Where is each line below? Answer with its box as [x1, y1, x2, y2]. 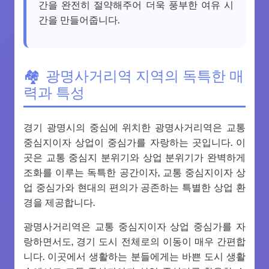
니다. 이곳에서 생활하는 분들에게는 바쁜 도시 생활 [23, 248, 246, 263]
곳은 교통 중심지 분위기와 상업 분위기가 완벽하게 [23, 149, 246, 164]
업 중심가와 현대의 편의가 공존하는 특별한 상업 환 [23, 179, 246, 194]
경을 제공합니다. [23, 194, 95, 209]
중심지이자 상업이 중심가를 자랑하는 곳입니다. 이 [23, 134, 246, 149]
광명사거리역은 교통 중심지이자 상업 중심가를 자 [23, 218, 246, 233]
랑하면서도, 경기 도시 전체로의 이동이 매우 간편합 [23, 233, 246, 248]
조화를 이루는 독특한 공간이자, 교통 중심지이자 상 [23, 164, 246, 179]
